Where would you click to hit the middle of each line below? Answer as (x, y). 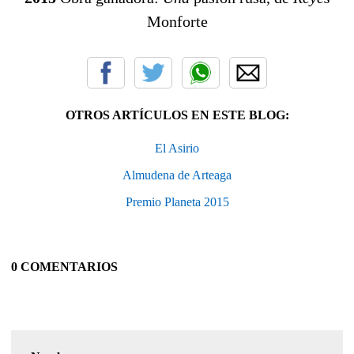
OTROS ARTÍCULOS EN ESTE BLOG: (177, 115)
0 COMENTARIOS (64, 267)
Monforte (177, 22)
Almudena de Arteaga (177, 175)
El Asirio (177, 149)
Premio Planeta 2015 (177, 202)
